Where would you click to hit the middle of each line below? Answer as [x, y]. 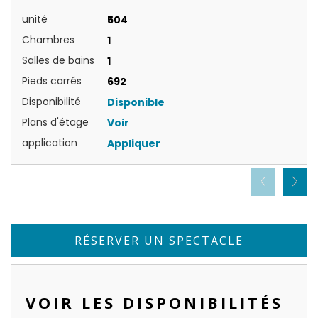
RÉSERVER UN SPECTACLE [159, 241]
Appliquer [134, 144]
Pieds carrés [52, 81]
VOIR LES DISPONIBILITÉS [154, 302]
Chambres [48, 40]
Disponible [136, 103]
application [50, 143]
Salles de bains [58, 61]
